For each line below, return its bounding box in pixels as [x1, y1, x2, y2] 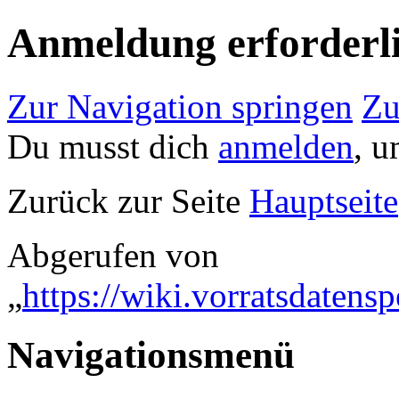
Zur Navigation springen [7, 86, 353, 126]
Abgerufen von [7, 235, 219, 274]
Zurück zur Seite [7, 181, 249, 220]
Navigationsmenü [7, 333, 295, 376]
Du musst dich [7, 126, 218, 166]
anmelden [218, 126, 354, 166]
